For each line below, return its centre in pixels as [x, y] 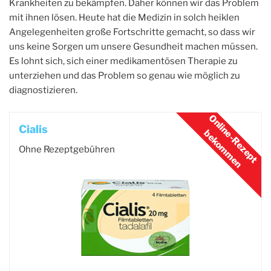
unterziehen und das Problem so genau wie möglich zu [125, 75]
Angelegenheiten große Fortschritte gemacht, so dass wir [132, 32]
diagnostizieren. [43, 90]
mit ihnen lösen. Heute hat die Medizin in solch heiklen [124, 17]
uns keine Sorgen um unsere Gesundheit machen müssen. [133, 46]
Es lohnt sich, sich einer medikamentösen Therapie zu [123, 61]
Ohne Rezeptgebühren [67, 149]
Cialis [33, 129]
